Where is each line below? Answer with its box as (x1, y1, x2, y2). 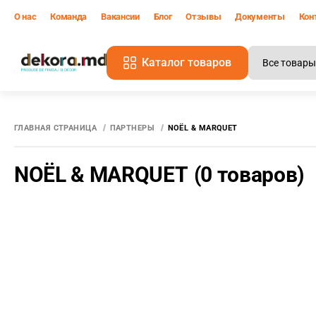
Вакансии (101, 11, 140, 22)
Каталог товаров (142, 56, 232, 69)
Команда (50, 11, 87, 22)
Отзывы (186, 11, 221, 22)
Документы (235, 11, 285, 22)
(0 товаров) (193, 162, 305, 187)
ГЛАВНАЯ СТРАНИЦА (14, 123, 97, 133)
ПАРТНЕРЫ (109, 123, 155, 133)
